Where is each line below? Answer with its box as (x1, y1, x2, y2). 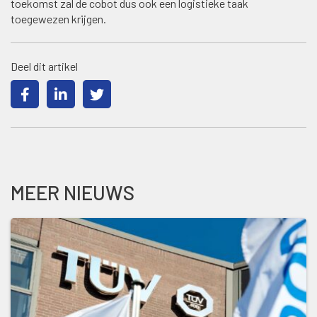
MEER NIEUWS (11, 180, 134, 204)
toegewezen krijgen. (11, 11, 106, 25)
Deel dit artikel (11, 59, 78, 73)
